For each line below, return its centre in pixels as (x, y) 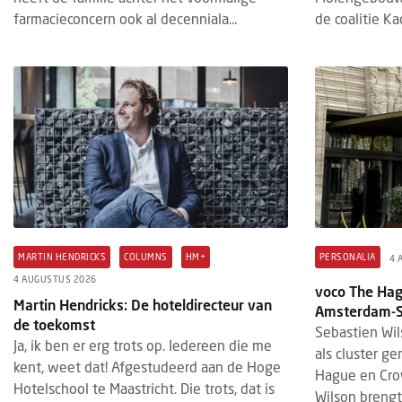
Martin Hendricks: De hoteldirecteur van (143, 304)
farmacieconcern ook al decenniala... (125, 18)
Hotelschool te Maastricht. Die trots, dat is (144, 388)
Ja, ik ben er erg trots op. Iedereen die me (143, 345)
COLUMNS (146, 256)
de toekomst (54, 324)
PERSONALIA (347, 256)
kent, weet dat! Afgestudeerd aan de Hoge (147, 366)
